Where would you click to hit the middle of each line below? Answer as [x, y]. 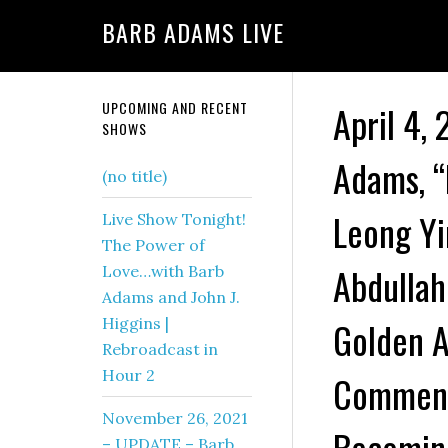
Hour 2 [128, 375]
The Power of [153, 245]
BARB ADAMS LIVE [193, 32]
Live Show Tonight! [174, 219]
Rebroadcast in [160, 349]
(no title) [134, 176]
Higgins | [135, 323]
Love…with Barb [163, 271]
